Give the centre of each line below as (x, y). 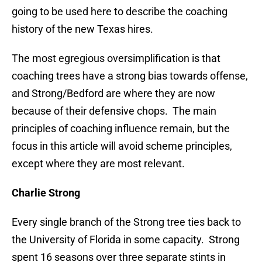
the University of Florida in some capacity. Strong (126, 240)
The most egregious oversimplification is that (116, 58)
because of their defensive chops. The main (114, 111)
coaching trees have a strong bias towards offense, (130, 76)
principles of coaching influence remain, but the (121, 129)
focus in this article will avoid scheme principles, (122, 146)
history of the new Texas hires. (82, 29)
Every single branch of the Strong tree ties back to (126, 222)
